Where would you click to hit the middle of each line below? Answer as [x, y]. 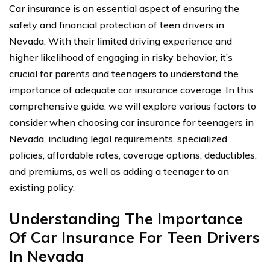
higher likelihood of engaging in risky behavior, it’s [121, 57]
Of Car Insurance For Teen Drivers [134, 237]
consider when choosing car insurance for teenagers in [131, 122]
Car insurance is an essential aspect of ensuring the [124, 8]
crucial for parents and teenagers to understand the [124, 74]
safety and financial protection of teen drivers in [117, 25]
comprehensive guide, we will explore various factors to [133, 106]
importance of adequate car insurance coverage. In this [131, 90]
